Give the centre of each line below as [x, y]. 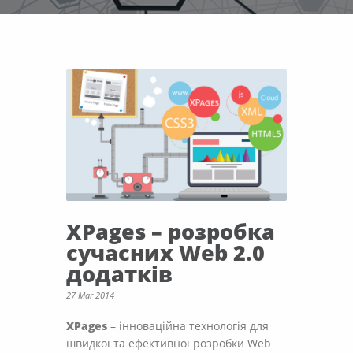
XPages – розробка [171, 232]
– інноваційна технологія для [188, 326]
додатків [119, 274]
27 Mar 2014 [90, 295]
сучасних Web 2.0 [165, 253]
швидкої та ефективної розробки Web [169, 344]
